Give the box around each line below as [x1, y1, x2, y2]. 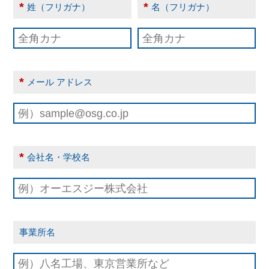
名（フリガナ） [151, 2, 214, 13]
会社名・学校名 [27, 152, 91, 163]
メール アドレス [27, 77, 93, 88]
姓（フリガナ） [27, 2, 91, 13]
